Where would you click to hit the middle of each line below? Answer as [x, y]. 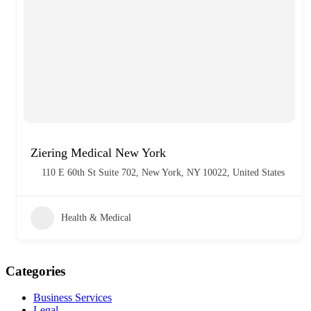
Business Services [73, 298]
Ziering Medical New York [98, 152]
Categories [35, 271]
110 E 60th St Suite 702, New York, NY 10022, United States [163, 172]
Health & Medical [96, 217]
